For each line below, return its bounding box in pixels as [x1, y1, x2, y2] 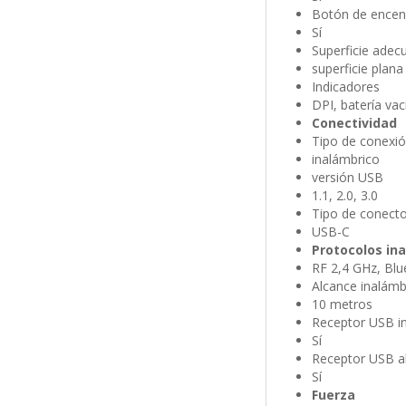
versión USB [311, 169, 383, 187]
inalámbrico [311, 150, 380, 169]
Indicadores [311, 78, 380, 96]
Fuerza [311, 386, 355, 404]
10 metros [311, 295, 372, 314]
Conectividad [311, 114, 397, 132]
